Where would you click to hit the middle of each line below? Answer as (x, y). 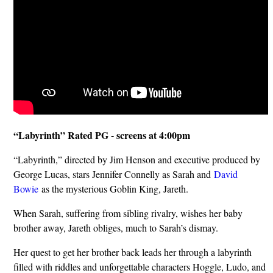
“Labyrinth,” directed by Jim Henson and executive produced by (137, 159)
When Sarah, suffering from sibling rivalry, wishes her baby (128, 213)
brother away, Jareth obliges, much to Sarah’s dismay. (116, 227)
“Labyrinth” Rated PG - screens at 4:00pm (102, 135)
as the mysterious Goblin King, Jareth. (113, 188)
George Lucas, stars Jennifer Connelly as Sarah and (114, 174)
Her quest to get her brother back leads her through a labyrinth (133, 252)
